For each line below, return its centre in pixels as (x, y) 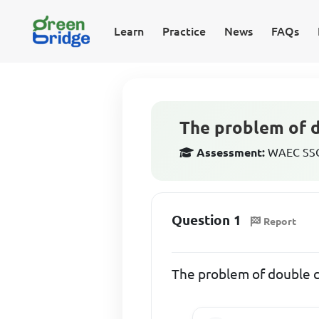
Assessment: (231, 152)
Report (280, 221)
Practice (184, 31)
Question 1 (207, 220)
